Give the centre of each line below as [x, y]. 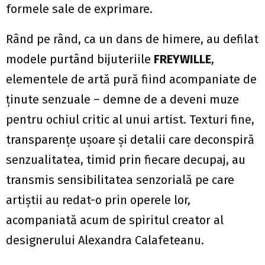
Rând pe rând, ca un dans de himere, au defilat [132, 39]
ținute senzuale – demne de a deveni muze [122, 100]
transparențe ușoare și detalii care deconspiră [130, 140]
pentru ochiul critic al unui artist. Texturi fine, [130, 120]
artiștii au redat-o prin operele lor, [98, 200]
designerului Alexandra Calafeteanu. [105, 240]
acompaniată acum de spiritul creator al [115, 220]
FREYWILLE [182, 59]
